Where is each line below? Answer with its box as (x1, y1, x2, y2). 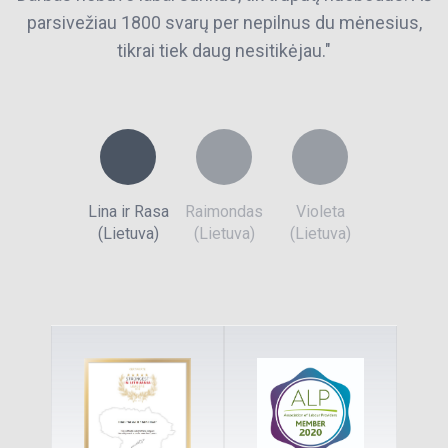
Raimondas (185, 202, 263, 221)
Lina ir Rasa (87, 202, 169, 221)
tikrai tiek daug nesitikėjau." (117, 40, 331, 61)
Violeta (295, 202, 345, 221)
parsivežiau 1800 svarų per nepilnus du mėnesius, (26, 12, 422, 33)
